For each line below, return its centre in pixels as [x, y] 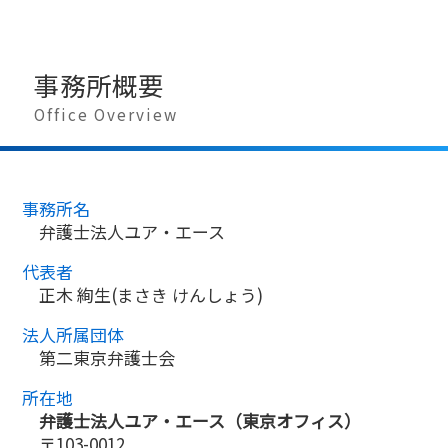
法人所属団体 [73, 334]
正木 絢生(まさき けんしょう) [151, 294]
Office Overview [106, 113]
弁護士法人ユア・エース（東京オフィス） [200, 420]
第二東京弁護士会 [107, 357]
